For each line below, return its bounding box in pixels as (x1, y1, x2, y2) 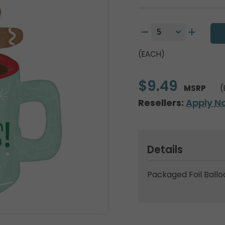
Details (147, 143, 183, 157)
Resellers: (138, 96, 184, 109)
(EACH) (138, 49, 165, 59)
